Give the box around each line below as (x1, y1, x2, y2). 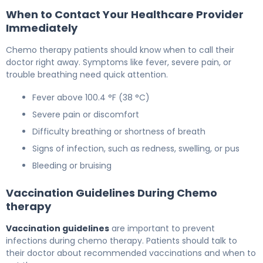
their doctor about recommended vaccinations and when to (6, 247, 256, 259)
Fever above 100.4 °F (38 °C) (32, 92, 150, 104)
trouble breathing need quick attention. (6, 69, 168, 81)
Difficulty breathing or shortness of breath (32, 126, 205, 138)
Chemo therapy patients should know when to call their (6, 44, 234, 56)
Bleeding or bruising (32, 160, 112, 172)
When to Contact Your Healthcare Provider (6, 7, 244, 22)
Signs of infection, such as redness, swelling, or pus (32, 143, 240, 155)
